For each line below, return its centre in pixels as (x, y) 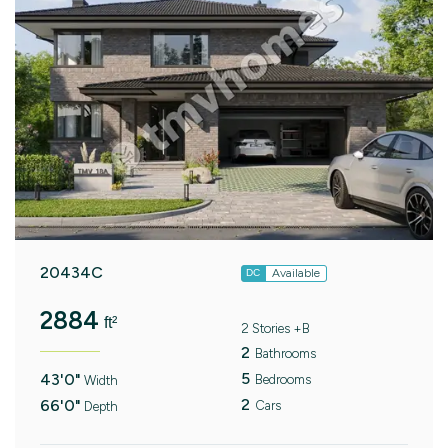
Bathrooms (285, 353)
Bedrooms (282, 379)
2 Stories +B (275, 328)
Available (295, 272)
